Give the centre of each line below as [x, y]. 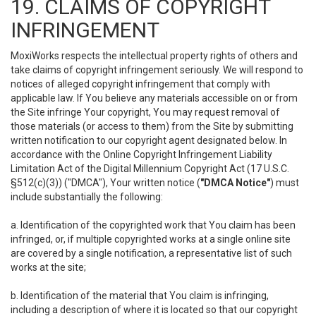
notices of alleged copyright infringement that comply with [140, 84]
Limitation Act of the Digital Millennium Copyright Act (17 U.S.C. [150, 169]
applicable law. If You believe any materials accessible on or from [154, 98]
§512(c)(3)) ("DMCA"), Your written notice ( [105, 183]
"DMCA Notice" [235, 183]
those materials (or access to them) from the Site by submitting [152, 126]
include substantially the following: [87, 197]
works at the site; [48, 267]
